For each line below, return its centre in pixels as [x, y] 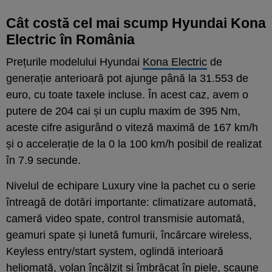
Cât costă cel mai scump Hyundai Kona [136, 23]
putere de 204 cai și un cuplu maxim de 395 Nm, [123, 111]
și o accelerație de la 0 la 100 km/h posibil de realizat [134, 144]
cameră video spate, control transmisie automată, [125, 218]
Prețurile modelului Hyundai [74, 62]
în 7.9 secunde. [43, 160]
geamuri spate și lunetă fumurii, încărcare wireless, [129, 235]
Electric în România [70, 39]
